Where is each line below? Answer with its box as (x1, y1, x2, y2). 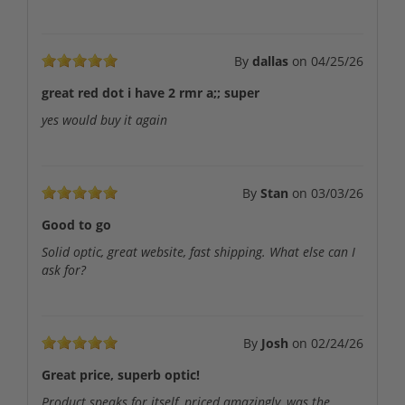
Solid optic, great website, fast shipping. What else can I (42, 243, 355, 261)
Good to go (42, 216, 111, 234)
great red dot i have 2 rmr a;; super (42, 84, 259, 102)
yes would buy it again (42, 111, 167, 129)
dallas (252, 52, 288, 71)
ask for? (42, 261, 86, 279)
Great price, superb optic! (42, 366, 200, 384)
